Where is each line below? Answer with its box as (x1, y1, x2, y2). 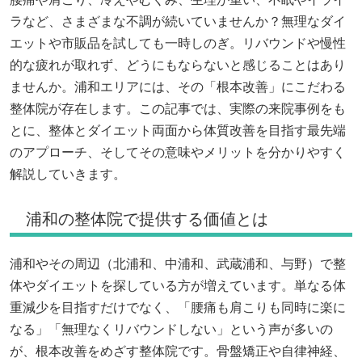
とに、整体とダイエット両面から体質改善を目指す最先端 (10, 124, 346, 138)
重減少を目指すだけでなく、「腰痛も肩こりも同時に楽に (10, 301, 346, 315)
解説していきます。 (10, 167, 126, 182)
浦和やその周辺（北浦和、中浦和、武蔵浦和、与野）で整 (10, 257, 346, 271)
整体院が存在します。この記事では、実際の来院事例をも (10, 102, 346, 116)
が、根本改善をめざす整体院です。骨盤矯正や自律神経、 (10, 344, 346, 359)
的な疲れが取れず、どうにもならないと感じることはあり (10, 58, 346, 73)
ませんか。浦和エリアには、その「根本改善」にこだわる (10, 80, 346, 95)
